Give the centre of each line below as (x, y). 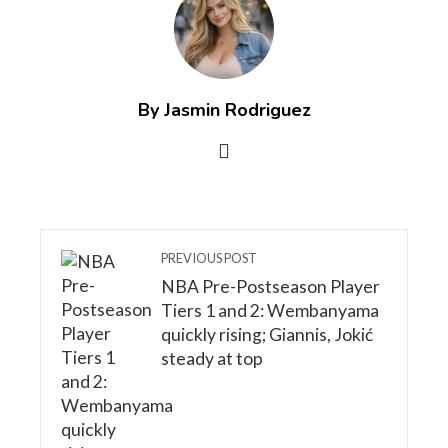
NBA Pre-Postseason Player (270, 286)
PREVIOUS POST (209, 257)
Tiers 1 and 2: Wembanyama (270, 310)
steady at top (212, 358)
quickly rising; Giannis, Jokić (267, 334)
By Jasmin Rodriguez (224, 109)
